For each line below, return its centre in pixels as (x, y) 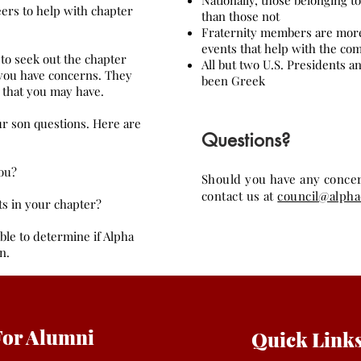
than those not (241, 16)
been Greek (233, 81)
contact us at (240, 196)
